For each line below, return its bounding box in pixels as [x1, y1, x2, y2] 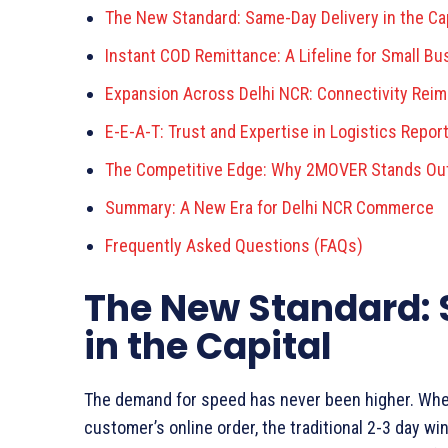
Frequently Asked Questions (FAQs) [105, 234, 363, 256]
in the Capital [84, 320, 332, 372]
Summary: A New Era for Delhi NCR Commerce [105, 196, 434, 218]
